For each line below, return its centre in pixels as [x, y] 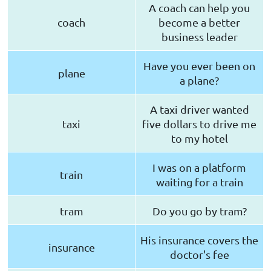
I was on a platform [199, 167]
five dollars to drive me [199, 123]
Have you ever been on [199, 65]
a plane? [199, 80]
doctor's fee [199, 254]
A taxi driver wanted [199, 109]
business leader [199, 36]
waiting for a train [199, 181]
